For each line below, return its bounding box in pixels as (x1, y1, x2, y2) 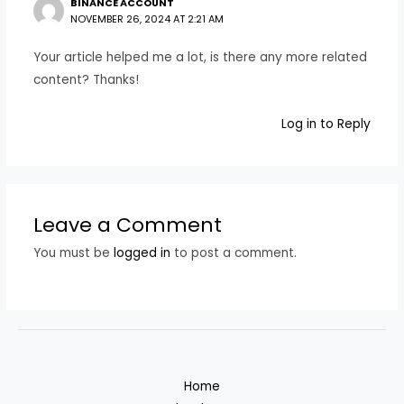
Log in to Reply (281, 115, 372, 133)
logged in (113, 243, 170, 262)
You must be (32, 243, 114, 262)
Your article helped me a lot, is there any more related (32, 48, 367, 66)
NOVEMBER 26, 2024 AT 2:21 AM (70, 12, 225, 26)
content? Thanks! (32, 70, 139, 88)
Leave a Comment (32, 210, 222, 239)
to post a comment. (170, 243, 297, 262)
